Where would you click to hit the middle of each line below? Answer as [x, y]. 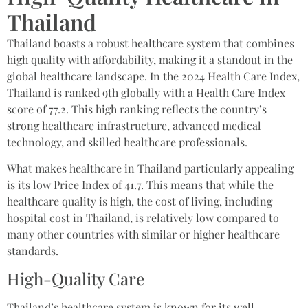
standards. [33, 251]
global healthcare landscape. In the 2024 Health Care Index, [153, 76]
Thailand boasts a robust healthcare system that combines [151, 43]
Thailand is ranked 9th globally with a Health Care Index [146, 92]
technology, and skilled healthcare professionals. [127, 142]
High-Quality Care [76, 279]
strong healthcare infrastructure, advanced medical [134, 125]
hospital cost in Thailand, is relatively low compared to [143, 218]
